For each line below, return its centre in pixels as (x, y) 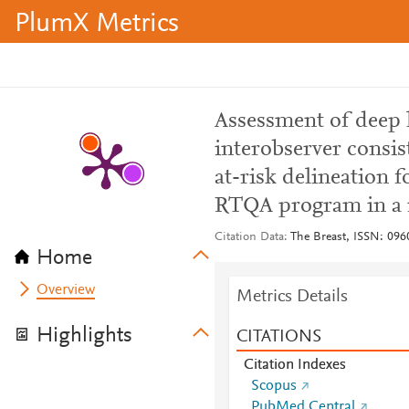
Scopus (273, 386)
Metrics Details (292, 297)
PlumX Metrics (97, 25)
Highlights (84, 336)
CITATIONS (278, 337)
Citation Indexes (294, 365)
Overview (66, 290)
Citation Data (249, 237)
